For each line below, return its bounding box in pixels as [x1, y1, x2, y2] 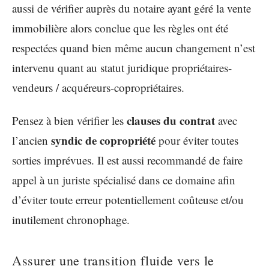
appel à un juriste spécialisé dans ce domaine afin [12, 172, 235, 188]
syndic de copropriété [51, 132, 156, 149]
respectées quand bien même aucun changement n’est [12, 40, 255, 55]
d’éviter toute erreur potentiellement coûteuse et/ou [12, 192, 244, 208]
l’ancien [12, 133, 51, 148]
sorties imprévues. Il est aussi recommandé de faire [12, 153, 243, 168]
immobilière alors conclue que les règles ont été [12, 20, 228, 35]
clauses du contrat [127, 112, 215, 129]
